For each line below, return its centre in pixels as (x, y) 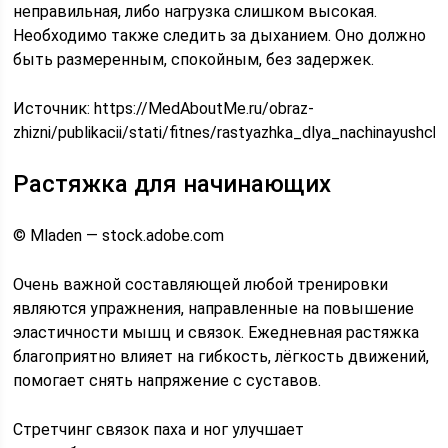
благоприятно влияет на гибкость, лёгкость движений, (221, 356)
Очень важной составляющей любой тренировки (201, 284)
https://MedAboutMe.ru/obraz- (204, 108)
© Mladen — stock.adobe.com (119, 235)
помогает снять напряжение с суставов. (167, 380)
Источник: (54, 108)
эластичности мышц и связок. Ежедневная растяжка (216, 332)
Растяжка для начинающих (172, 184)
